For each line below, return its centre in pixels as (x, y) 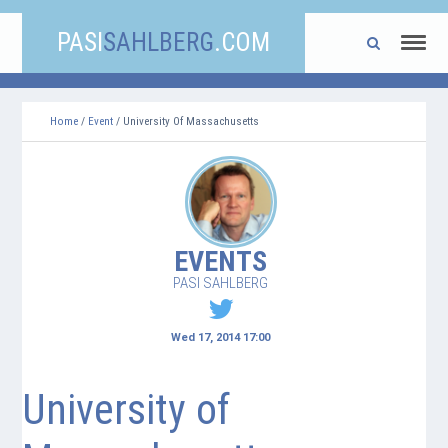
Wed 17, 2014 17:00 (220, 337)
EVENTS (220, 261)
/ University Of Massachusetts (186, 121)
